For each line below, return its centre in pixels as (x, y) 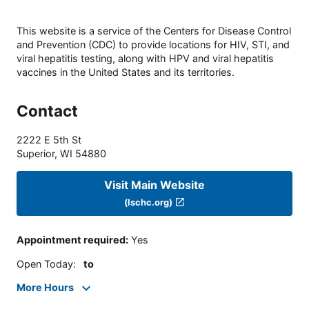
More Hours (45, 288)
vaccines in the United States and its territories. (126, 72)
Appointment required (71, 240)
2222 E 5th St (49, 140)
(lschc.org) (149, 202)
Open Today (45, 263)
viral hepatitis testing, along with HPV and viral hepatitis (145, 59)
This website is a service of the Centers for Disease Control (154, 31)
